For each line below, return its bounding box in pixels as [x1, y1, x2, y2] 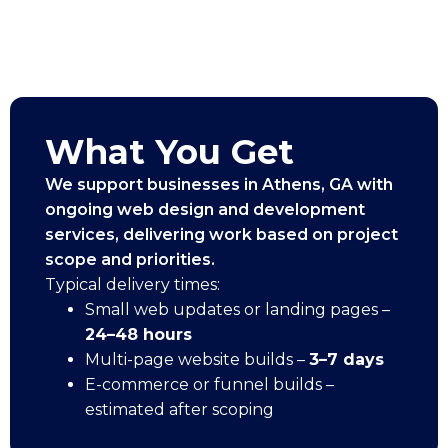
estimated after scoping [85, 400, 278, 420]
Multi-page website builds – [85, 350, 309, 370]
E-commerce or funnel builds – [85, 375, 334, 395]
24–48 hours [85, 325, 192, 345]
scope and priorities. [45, 250, 215, 270]
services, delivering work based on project [45, 225, 398, 245]
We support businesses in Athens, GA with [45, 175, 393, 195]
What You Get [45, 131, 294, 174]
